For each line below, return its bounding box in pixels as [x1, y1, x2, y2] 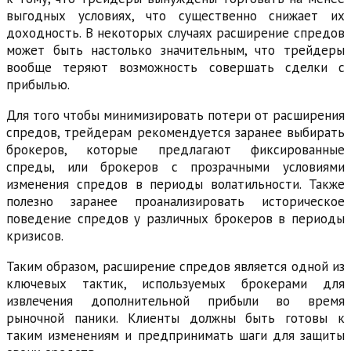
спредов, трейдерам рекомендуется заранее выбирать [6, 123, 345, 141]
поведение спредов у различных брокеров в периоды [6, 209, 345, 227]
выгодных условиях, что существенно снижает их [6, 6, 345, 24]
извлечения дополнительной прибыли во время [6, 291, 345, 309]
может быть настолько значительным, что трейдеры [6, 41, 345, 59]
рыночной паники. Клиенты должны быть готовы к [6, 309, 345, 327]
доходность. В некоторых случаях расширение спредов [6, 24, 345, 42]
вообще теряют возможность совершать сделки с [6, 58, 345, 76]
